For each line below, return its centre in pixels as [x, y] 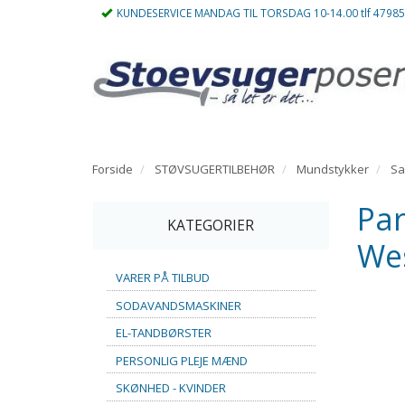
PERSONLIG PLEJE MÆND [182, 360]
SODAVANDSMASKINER [179, 305]
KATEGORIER [211, 225]
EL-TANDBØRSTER [164, 332]
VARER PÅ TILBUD [163, 277]
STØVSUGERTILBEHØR [215, 169]
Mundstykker [333, 169]
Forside [113, 169]
